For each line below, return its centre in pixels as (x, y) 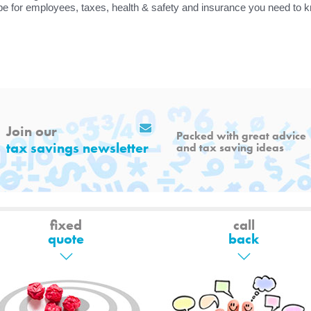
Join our (32, 132)
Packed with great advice (241, 136)
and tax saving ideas (230, 148)
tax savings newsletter (77, 148)
